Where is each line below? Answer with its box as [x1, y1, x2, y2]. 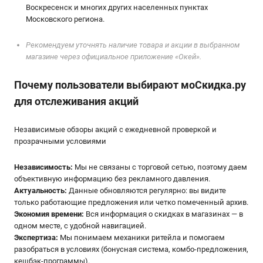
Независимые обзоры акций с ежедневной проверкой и [14, 125, 217, 134]
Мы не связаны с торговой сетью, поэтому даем [73, 163, 247, 172]
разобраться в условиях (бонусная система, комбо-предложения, [14, 245, 248, 254]
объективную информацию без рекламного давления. [14, 174, 210, 184]
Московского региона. [26, 15, 104, 24]
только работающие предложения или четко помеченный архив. [14, 198, 248, 207]
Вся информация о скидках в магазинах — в [86, 210, 243, 219]
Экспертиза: [14, 233, 60, 242]
